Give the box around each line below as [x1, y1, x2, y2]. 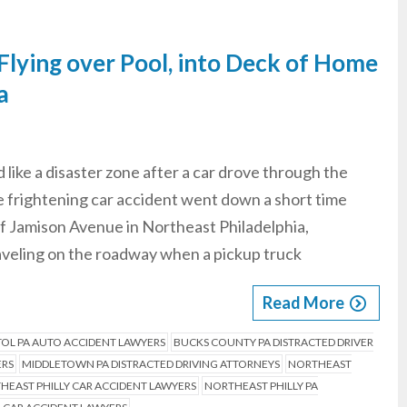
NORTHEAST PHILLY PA [203, 379, 318, 392]
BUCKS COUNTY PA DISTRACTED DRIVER [173, 335, 373, 349]
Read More [263, 293, 344, 313]
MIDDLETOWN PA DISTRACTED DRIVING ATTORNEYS [21, 357, 280, 371]
